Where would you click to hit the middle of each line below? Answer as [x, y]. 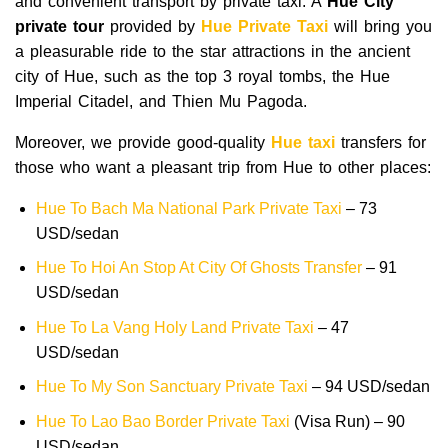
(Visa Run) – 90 [347, 421]
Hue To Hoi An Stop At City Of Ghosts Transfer [198, 268]
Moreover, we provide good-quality [143, 142]
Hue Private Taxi [264, 26]
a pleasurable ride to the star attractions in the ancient [212, 51]
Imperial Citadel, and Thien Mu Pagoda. [161, 101]
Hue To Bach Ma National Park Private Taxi [188, 208]
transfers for [380, 142]
